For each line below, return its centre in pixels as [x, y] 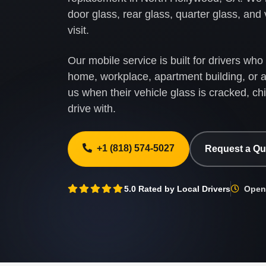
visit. [78, 30]
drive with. [92, 109]
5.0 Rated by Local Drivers [177, 189]
